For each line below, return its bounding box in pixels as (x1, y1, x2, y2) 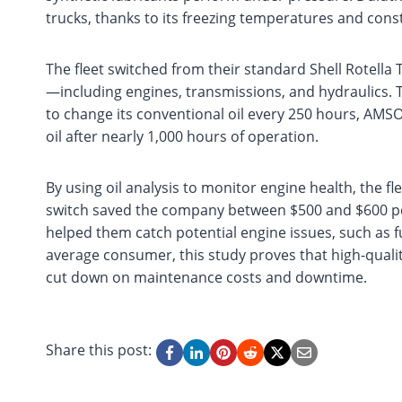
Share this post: (46, 340, 152, 361)
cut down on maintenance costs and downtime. (46, 267, 367, 288)
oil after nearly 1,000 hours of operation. (46, 127, 319, 147)
